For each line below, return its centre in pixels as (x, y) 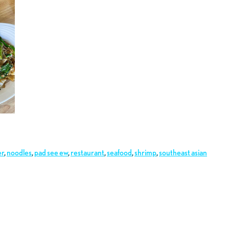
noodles (19, 153)
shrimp (145, 153)
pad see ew (51, 153)
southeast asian (183, 153)
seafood (119, 153)
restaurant (87, 153)
